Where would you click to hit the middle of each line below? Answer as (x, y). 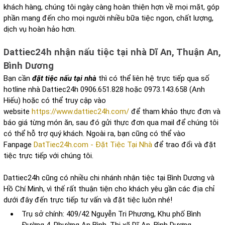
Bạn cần (18, 79)
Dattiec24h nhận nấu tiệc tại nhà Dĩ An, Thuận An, (112, 52)
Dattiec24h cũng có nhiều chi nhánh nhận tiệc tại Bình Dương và (109, 178)
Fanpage (19, 145)
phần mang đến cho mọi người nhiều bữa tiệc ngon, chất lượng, (108, 18)
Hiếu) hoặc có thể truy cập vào (55, 101)
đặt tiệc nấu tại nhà (64, 79)
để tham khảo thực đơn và (175, 112)
